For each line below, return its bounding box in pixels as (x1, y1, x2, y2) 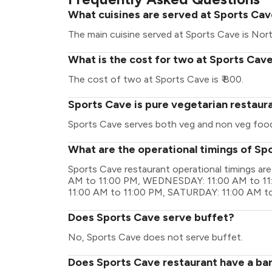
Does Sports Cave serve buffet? (68, 211, 234, 224)
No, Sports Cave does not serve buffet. (68, 231, 243, 243)
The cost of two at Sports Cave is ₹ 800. (68, 73, 243, 85)
